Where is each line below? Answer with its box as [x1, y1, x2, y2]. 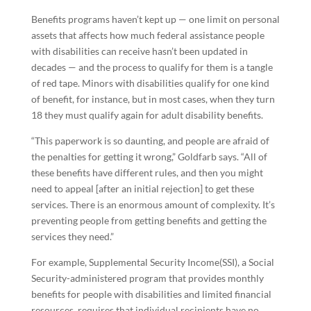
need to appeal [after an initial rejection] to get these [31, 183, 254, 194]
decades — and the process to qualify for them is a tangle [31, 61, 273, 73]
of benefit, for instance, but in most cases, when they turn [31, 93, 275, 105]
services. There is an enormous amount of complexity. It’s [31, 199, 275, 210]
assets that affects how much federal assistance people [31, 29, 264, 41]
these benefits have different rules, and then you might [31, 167, 263, 178]
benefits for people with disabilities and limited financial [31, 288, 271, 300]
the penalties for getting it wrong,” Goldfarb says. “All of [31, 151, 267, 162]
